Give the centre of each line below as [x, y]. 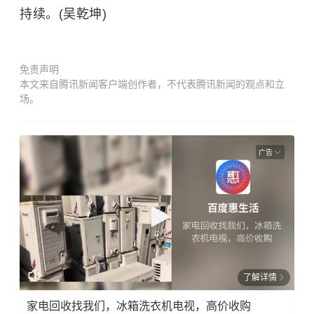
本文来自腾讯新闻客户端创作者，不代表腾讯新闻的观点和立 [152, 84]
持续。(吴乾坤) [63, 14]
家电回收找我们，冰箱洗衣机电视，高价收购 [139, 306]
